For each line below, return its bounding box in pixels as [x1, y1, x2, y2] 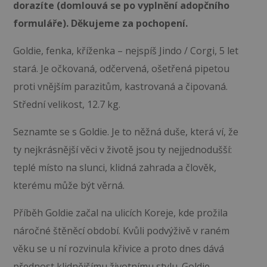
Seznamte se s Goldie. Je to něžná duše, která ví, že [13, 125, 238, 138]
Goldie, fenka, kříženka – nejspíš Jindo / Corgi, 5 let [13, 44, 238, 57]
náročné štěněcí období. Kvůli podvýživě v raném [13, 223, 229, 237]
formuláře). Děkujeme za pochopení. [13, 16, 188, 30]
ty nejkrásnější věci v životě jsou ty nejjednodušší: [13, 142, 232, 156]
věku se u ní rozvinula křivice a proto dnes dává [13, 241, 224, 255]
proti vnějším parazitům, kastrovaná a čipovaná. [13, 79, 228, 93]
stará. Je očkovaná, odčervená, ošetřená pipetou [13, 61, 229, 75]
